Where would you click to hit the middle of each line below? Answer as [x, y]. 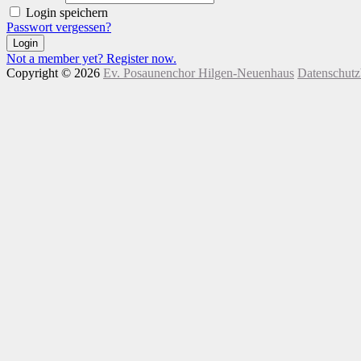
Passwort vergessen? [59, 27]
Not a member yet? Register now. [91, 58]
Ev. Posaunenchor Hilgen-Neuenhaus [199, 73]
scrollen [25, 115]
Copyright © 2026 [55, 73]
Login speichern [67, 12]
